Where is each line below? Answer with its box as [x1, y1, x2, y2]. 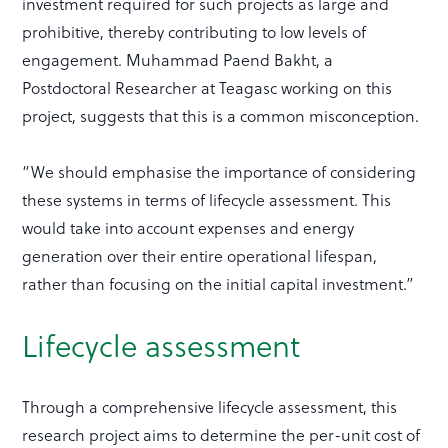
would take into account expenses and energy [22, 215, 355, 239]
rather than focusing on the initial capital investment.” [22, 271, 415, 295]
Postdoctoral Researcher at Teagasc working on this [22, 75, 393, 99]
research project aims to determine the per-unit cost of [22, 422, 421, 446]
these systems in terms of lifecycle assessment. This [22, 187, 392, 211]
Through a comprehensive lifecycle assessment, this [22, 394, 398, 418]
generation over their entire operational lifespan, [22, 243, 378, 267]
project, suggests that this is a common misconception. [22, 103, 420, 127]
